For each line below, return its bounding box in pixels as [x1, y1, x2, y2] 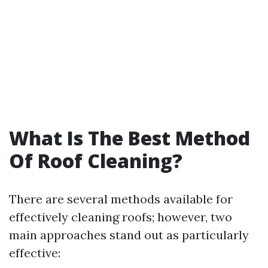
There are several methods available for [9, 191, 233, 206]
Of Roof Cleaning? [9, 148, 182, 173]
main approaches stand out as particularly [9, 227, 249, 242]
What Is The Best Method [9, 125, 250, 151]
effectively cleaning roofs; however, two [9, 209, 232, 224]
